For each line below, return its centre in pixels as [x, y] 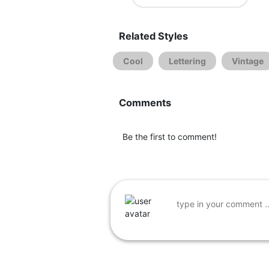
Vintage [248, 61]
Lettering [187, 61]
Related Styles [153, 36]
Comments [145, 103]
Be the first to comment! [170, 137]
